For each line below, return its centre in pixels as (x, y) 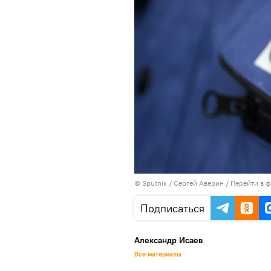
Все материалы (158, 254)
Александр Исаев (168, 240)
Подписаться (172, 209)
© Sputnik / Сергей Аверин (179, 183)
